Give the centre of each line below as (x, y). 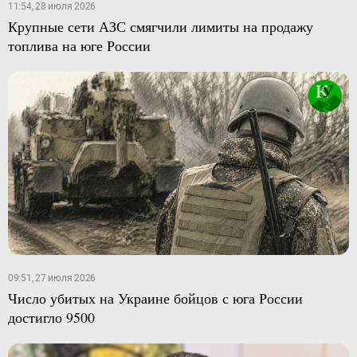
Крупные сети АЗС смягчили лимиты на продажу (160, 26)
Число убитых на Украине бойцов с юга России (155, 298)
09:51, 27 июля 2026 (52, 279)
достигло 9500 (51, 318)
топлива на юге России (79, 45)
